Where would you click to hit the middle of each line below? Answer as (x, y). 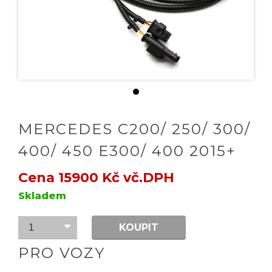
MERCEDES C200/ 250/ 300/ (134, 129)
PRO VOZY (62, 253)
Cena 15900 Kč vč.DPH (96, 178)
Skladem (42, 196)
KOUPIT (139, 227)
